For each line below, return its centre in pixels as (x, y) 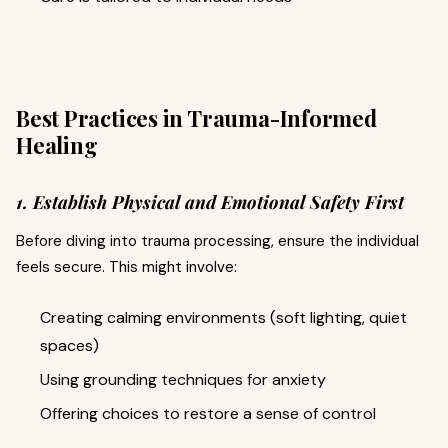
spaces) (69, 345)
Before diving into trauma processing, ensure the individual (217, 240)
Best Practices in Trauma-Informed (196, 117)
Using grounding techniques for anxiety (183, 379)
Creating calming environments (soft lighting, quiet (223, 317)
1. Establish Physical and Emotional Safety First (210, 201)
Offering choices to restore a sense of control (208, 413)
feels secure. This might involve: (126, 266)
